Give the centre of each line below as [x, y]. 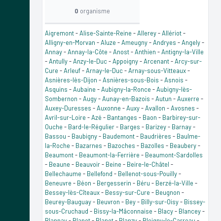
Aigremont [59, 33]
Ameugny [134, 42]
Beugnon [168, 192]
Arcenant [156, 61]
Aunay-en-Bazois [126, 98]
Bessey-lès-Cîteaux [72, 192]
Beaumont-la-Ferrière [109, 155]
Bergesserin [114, 183]
